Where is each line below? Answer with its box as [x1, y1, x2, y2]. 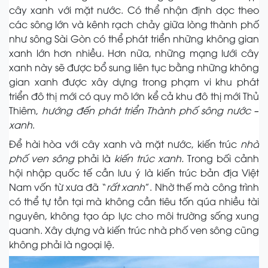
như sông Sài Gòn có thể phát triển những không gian [9, 32, 259, 45]
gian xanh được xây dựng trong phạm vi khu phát [9, 75, 259, 89]
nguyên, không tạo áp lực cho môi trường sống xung [9, 209, 259, 223]
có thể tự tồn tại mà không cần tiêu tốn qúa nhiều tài [9, 194, 259, 208]
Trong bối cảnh [184, 151, 259, 165]
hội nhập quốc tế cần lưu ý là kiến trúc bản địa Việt [9, 166, 259, 179]
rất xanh [106, 180, 145, 194]
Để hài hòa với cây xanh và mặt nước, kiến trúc [9, 137, 240, 151]
